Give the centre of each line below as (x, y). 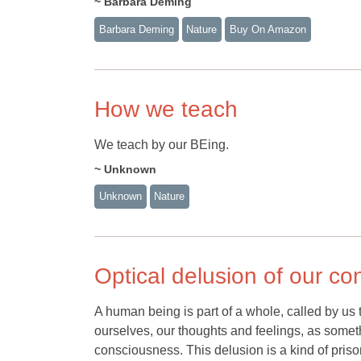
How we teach (166, 109)
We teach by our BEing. (162, 144)
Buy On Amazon (268, 29)
